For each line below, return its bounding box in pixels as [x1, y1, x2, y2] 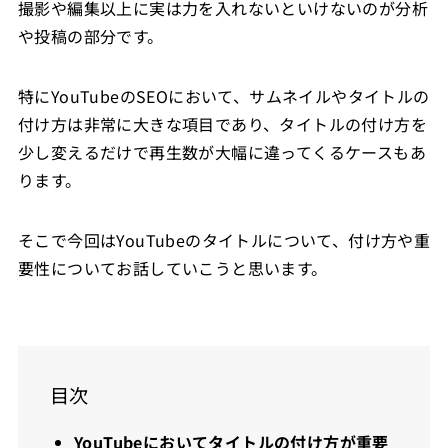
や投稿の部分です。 [17, 23, 164, 48]
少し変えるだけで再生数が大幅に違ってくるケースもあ [17, 139, 426, 164]
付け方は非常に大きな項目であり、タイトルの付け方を [17, 111, 427, 136]
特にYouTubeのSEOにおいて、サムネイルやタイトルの [17, 83, 430, 108]
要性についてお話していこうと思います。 [17, 255, 328, 280]
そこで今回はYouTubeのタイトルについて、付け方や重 [17, 227, 431, 252]
